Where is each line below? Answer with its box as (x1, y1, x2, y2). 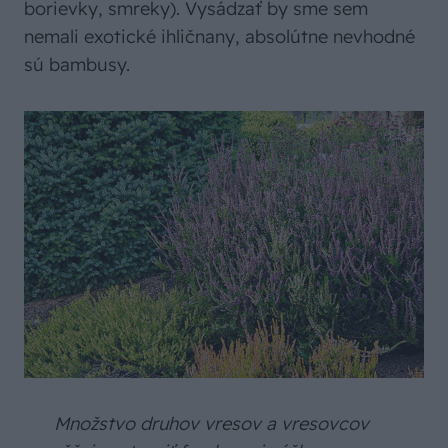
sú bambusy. (24, 52, 130, 76)
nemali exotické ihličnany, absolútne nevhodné (24, 24, 415, 48)
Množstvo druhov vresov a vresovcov (49, 411, 369, 435)
